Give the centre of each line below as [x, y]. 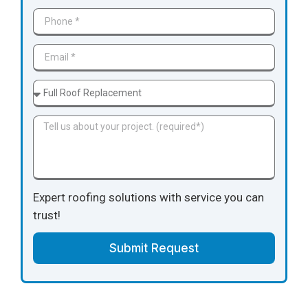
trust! [47, 215]
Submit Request [154, 248]
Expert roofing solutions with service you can [148, 197]
